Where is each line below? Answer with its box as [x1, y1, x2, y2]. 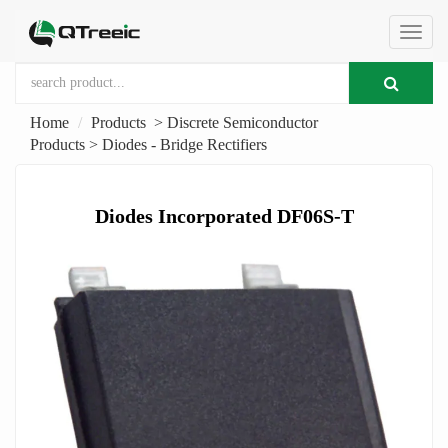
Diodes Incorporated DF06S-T [94, 205, 354, 227]
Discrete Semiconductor [167, 114, 318, 131]
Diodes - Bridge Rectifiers [102, 136, 267, 153]
